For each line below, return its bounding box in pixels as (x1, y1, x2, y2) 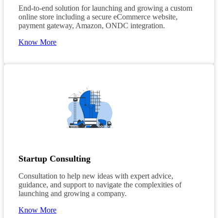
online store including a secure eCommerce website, (18, 12, 178, 21)
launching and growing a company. (18, 189, 127, 198)
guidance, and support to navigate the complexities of (18, 181, 182, 189)
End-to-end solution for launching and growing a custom (18, 3, 192, 12)
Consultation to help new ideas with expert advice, (18, 172, 173, 181)
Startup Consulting (18, 154, 91, 164)
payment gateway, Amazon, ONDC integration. (18, 21, 165, 30)
